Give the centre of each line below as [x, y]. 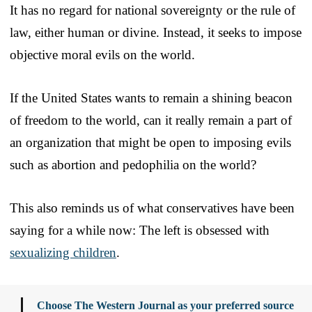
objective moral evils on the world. [102, 54]
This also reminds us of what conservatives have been [152, 208]
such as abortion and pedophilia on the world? [133, 164]
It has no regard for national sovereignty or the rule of [153, 10]
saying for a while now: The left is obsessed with [140, 230]
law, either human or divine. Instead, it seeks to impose [156, 32]
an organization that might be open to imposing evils [150, 142]
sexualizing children [63, 252]
